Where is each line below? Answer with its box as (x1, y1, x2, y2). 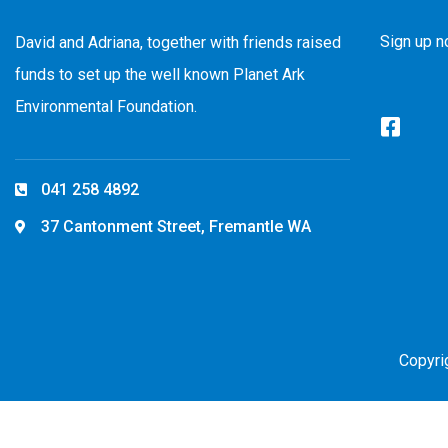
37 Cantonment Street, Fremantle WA (40, 217, 311, 237)
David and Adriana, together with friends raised (15, 33, 341, 53)
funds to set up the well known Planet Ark (15, 65, 305, 85)
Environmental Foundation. (15, 97, 197, 117)
